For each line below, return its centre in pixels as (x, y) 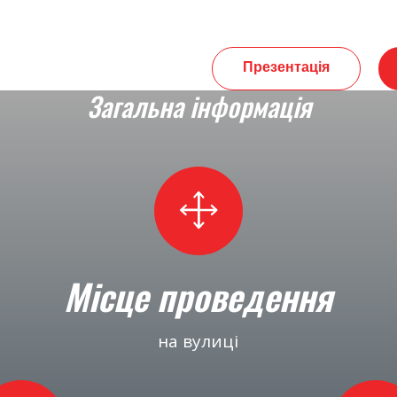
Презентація (286, 68)
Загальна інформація (198, 105)
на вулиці (198, 342)
